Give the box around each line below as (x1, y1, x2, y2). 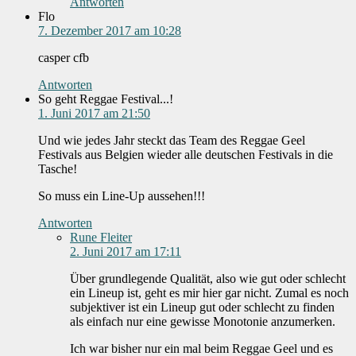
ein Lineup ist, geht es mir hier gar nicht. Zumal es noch (70, 286, 349, 300)
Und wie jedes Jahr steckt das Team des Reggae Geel (38, 133, 305, 148)
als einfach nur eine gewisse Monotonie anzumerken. (70, 315, 335, 329)
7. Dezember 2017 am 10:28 (38, 24, 181, 38)
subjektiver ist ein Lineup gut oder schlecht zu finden (70, 300, 335, 315)
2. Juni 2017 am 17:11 (70, 245, 181, 259)
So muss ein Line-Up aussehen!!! (38, 189, 205, 203)
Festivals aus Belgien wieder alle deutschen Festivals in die (38, 148, 333, 162)
